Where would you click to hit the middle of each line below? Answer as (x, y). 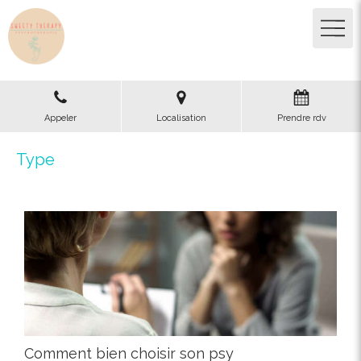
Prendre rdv (301, 118)
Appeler (60, 118)
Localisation (181, 118)
